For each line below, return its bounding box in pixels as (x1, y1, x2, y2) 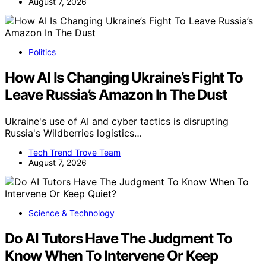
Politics (28, 47, 56, 58)
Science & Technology (28, 208, 115, 218)
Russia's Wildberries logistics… (5, 127, 142, 140)
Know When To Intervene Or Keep (5, 247, 218, 265)
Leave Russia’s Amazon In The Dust (5, 86, 227, 104)
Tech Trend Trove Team (28, 147, 121, 158)
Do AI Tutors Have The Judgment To (5, 230, 232, 248)
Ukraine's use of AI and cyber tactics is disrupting (5, 115, 229, 128)
